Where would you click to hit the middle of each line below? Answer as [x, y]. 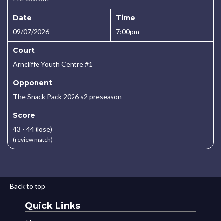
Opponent [33, 83]
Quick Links [53, 206]
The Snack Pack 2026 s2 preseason [67, 96]
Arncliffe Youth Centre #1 [53, 64]
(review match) [33, 139]
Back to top [28, 186]
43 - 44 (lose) [33, 129]
